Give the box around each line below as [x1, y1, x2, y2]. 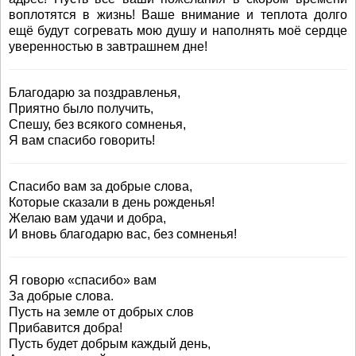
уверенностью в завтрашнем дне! [9, 40, 207, 53]
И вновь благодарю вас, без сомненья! [9, 227, 237, 241]
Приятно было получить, [9, 102, 153, 115]
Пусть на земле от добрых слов [9, 305, 194, 319]
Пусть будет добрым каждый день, [9, 337, 211, 350]
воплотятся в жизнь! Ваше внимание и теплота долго [9, 8, 347, 21]
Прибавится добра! [9, 321, 122, 335]
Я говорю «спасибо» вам [9, 273, 157, 287]
